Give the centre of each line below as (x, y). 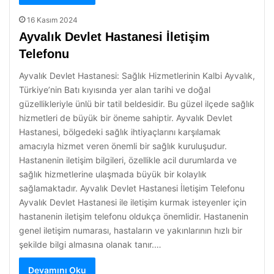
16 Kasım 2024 (52, 20)
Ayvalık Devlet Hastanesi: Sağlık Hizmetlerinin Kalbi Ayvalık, (137, 76)
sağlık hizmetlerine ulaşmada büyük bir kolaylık (113, 174)
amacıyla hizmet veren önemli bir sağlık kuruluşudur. (123, 146)
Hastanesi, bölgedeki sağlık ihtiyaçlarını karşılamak (120, 132)
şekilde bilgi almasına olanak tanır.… (90, 244)
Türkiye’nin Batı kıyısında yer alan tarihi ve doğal (115, 90)
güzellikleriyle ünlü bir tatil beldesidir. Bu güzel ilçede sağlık (137, 104)
